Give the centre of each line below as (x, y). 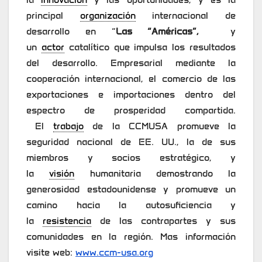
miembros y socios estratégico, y (131, 158)
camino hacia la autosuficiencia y (131, 205)
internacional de (186, 16)
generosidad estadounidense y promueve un (131, 189)
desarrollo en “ (71, 32)
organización (108, 16)
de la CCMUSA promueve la (160, 126)
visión (62, 174)
